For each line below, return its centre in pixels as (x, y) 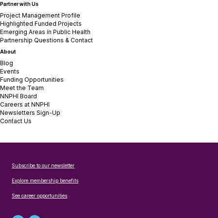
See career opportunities (39, 196)
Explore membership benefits (45, 181)
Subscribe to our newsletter (43, 165)
